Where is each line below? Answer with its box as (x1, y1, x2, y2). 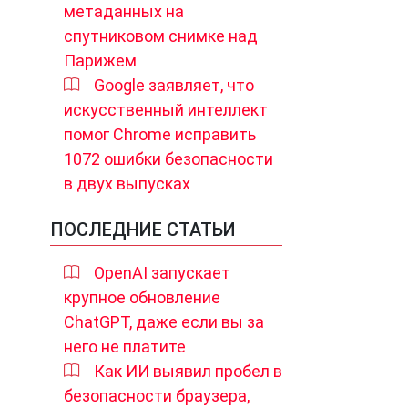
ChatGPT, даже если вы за (64, 312, 264, 331)
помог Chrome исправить (64, 125, 256, 144)
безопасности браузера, (64, 386, 250, 405)
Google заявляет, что (94, 76, 254, 95)
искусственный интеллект (64, 100, 268, 119)
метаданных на (64, 2, 184, 21)
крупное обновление (64, 288, 220, 307)
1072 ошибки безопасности (64, 149, 273, 168)
